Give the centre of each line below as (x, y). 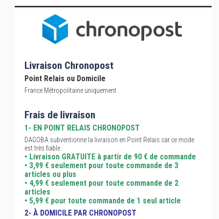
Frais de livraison (60, 115)
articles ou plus (50, 174)
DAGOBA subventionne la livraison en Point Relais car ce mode (109, 140)
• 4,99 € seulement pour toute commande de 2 (101, 183)
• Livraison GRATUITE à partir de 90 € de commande (110, 157)
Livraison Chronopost (69, 66)
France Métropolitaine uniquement (70, 90)
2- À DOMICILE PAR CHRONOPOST (80, 213)
